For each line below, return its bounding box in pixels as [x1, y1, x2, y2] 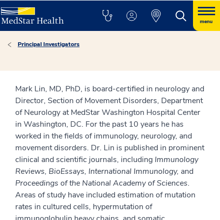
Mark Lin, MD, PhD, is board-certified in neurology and [15, 83, 204, 94]
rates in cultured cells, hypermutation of [15, 201, 152, 212]
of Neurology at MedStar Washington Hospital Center [15, 107, 200, 118]
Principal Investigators [18, 40, 80, 48]
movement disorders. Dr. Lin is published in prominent [15, 142, 204, 153]
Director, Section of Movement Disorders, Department [15, 95, 203, 106]
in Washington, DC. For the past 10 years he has [15, 119, 184, 130]
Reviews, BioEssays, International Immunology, [15, 166, 179, 177]
